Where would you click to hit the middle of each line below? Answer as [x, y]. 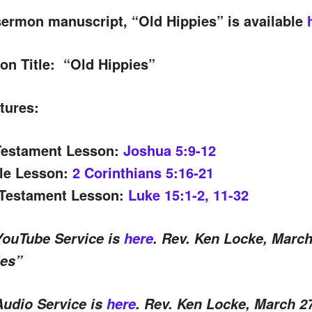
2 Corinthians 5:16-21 [143, 172]
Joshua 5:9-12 [169, 150]
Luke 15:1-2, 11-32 [188, 194]
